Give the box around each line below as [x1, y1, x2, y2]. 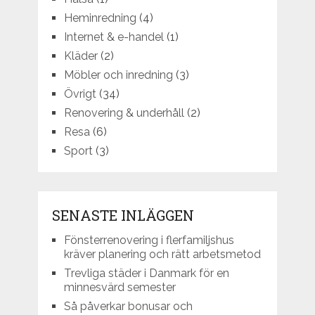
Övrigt [63, 87, 96, 101]
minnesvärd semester [63, 281, 176, 295]
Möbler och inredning [63, 68, 173, 82]
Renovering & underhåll [63, 106, 184, 120]
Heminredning [63, 11, 136, 25]
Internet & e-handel [63, 30, 164, 44]
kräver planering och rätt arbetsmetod [63, 247, 261, 262]
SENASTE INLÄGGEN [51, 206, 194, 225]
